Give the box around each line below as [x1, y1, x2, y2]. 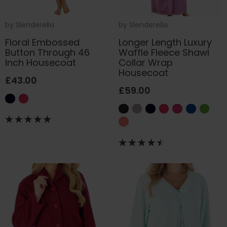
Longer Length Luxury [119, 35, 212, 49]
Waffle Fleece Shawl [119, 46, 209, 59]
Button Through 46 [5, 46, 90, 59]
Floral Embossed [5, 35, 80, 49]
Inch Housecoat [5, 56, 76, 69]
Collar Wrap [119, 56, 173, 69]
